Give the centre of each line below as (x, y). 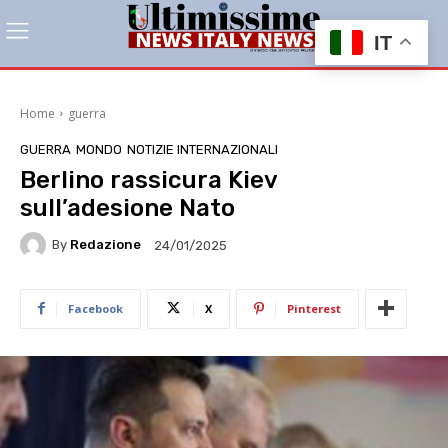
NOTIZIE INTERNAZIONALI (202, 149)
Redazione (105, 245)
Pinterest (314, 308)
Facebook (95, 308)
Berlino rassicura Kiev (148, 179)
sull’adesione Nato (127, 207)
